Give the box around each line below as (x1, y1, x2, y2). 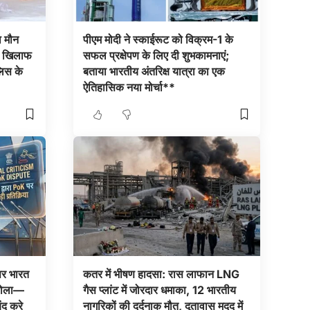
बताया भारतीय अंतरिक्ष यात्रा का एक (82, 64, 225, 78)
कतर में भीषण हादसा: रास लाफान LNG (82, 267, 239, 282)
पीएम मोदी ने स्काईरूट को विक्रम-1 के (82, 32, 233, 46)
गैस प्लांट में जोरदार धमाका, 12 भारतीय (82, 283, 236, 298)
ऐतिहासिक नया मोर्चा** (82, 80, 175, 94)
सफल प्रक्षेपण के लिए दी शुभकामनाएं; (82, 48, 229, 62)
